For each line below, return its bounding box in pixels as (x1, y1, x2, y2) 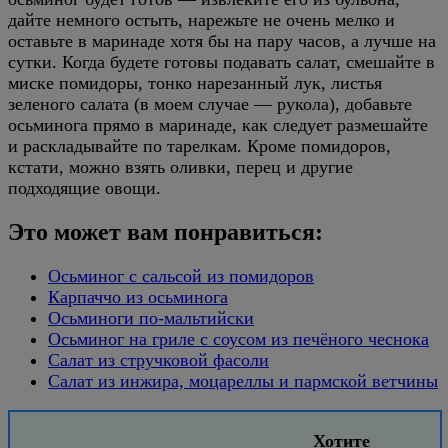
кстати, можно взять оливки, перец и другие (8, 156, 353, 177)
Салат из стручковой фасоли (48, 349, 269, 370)
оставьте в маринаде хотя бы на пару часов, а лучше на (8, 30, 436, 51)
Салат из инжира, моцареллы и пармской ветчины (48, 370, 438, 391)
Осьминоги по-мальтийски (48, 307, 254, 328)
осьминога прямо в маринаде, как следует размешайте (8, 114, 428, 135)
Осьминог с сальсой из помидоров (48, 265, 314, 286)
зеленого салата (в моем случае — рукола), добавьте (8, 93, 412, 114)
